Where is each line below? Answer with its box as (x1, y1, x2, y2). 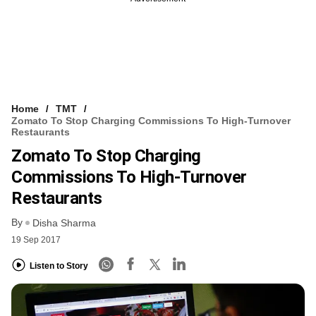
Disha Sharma (32, 217, 96, 229)
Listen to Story (30, 260, 88, 271)
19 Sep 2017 (11, 235, 61, 245)
